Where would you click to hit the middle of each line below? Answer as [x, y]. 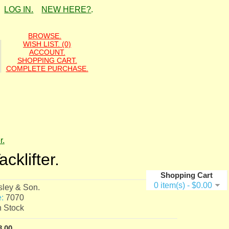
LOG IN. [19, 10]
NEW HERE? [66, 10]
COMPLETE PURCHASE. [47, 68]
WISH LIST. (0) [47, 44]
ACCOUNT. [47, 52]
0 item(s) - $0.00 [183, 185]
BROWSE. [45, 36]
